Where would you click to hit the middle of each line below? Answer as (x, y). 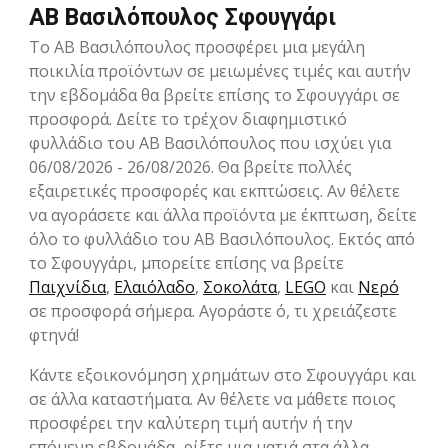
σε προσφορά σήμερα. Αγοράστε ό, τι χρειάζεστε (213, 311)
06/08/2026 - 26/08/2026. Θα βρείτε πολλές (190, 167)
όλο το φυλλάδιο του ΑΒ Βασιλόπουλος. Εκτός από (222, 239)
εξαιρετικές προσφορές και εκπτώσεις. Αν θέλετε (214, 191)
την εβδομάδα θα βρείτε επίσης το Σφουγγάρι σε (214, 95)
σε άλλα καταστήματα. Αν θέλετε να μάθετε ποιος (212, 399)
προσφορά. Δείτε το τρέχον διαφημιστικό (188, 119)
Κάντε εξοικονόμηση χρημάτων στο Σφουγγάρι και (222, 375)
